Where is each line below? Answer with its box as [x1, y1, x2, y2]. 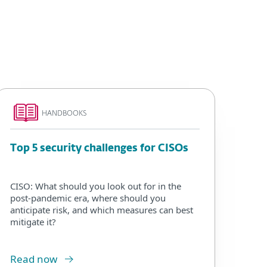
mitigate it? [10, 215, 56, 228]
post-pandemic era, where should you [10, 191, 166, 204]
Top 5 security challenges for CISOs [10, 143, 188, 154]
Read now [10, 252, 57, 266]
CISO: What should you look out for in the [10, 179, 181, 192]
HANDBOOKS [42, 110, 86, 118]
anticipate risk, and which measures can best [10, 203, 193, 216]
